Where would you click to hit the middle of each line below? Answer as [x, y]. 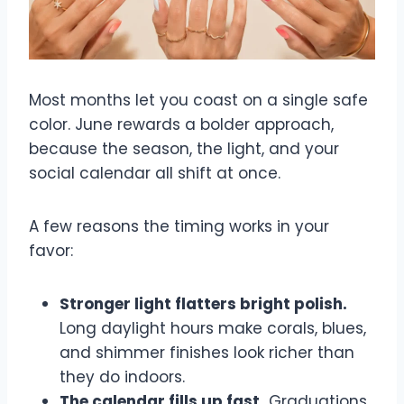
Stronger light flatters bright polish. [203, 304]
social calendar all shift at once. [155, 174]
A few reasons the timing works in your [179, 227]
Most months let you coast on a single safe [198, 101]
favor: [51, 251]
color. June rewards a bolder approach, [181, 125]
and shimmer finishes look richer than [207, 353]
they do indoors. [122, 377]
